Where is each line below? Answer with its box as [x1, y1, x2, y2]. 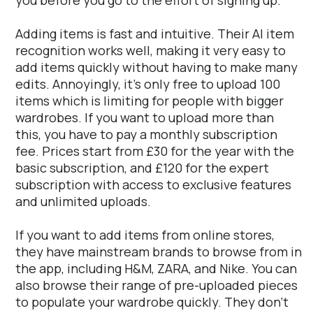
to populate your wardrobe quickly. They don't [15, 293, 289, 310]
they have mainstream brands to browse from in [15, 242, 302, 260]
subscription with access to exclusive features [15, 175, 291, 193]
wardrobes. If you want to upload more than [15, 108, 274, 126]
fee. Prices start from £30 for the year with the [15, 142, 294, 159]
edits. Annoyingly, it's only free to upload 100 [15, 75, 280, 92]
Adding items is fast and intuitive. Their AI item [15, 24, 294, 42]
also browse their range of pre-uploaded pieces [15, 276, 298, 293]
